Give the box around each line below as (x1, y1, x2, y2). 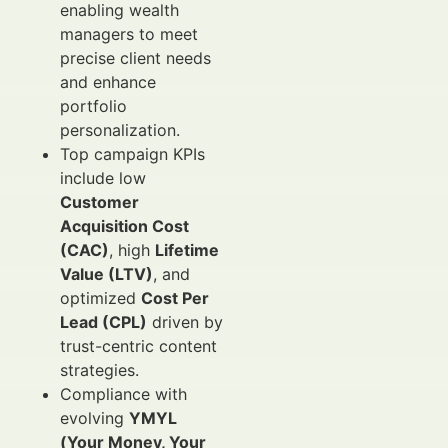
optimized (60, 288, 141, 308)
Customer (60, 192, 139, 212)
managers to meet (60, 24, 198, 44)
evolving (60, 408, 129, 428)
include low (60, 168, 146, 188)
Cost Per (141, 288, 209, 308)
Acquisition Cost (60, 216, 189, 236)
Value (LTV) (60, 264, 153, 284)
